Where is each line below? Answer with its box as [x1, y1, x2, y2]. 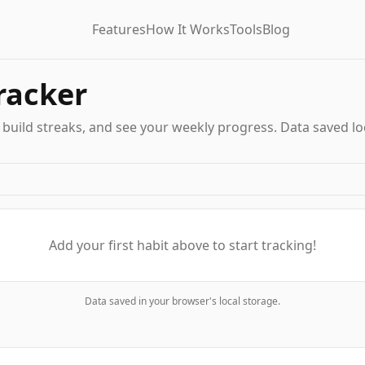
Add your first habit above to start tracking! [49, 236, 316, 254]
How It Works [145, 20, 230, 38]
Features [91, 20, 146, 38]
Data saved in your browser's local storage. [85, 294, 280, 308]
